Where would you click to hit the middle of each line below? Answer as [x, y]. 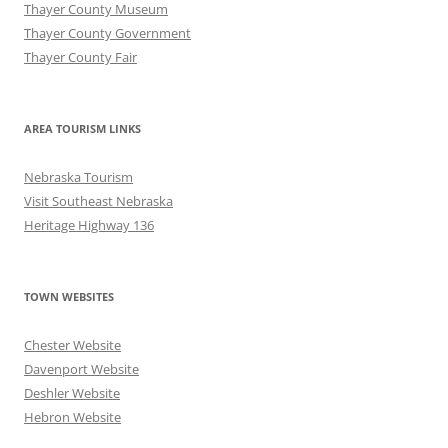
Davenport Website [81, 368]
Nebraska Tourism [78, 176]
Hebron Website [72, 416]
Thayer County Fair [80, 56]
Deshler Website [72, 392]
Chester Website [72, 344]
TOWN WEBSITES [69, 296]
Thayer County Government [107, 32]
